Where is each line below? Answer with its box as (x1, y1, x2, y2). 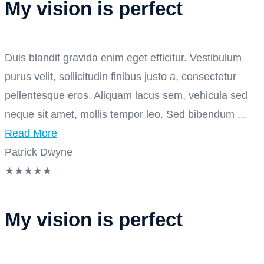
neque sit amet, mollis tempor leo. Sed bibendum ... (5, 108, 246, 120)
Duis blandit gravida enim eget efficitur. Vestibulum (5, 51, 242, 64)
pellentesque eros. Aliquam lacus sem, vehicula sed (5, 89, 247, 101)
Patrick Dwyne (5, 146, 72, 158)
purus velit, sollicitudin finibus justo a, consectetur (5, 70, 236, 82)
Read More (5, 127, 57, 139)
